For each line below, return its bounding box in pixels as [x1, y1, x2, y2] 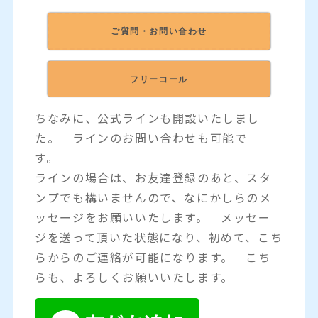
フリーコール [130, 72, 188, 85]
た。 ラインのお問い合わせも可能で [35, 128, 248, 146]
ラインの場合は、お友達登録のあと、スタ [35, 168, 272, 186]
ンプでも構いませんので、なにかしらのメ [35, 188, 272, 206]
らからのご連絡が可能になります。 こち [35, 248, 271, 265]
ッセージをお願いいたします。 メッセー [35, 208, 271, 226]
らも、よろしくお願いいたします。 [35, 268, 234, 285]
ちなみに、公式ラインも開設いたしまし [35, 109, 260, 126]
